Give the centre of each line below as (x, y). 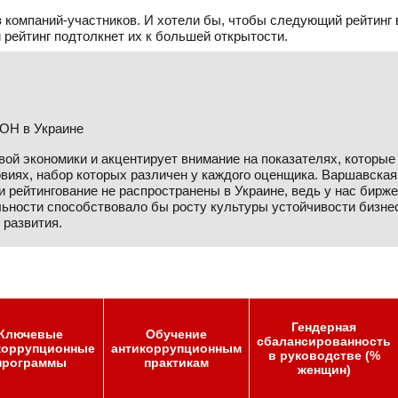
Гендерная (324, 327)
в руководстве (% (324, 355)
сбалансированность (324, 341)
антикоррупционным (176, 348)
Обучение (176, 334)
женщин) (324, 370)
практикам (176, 362)
